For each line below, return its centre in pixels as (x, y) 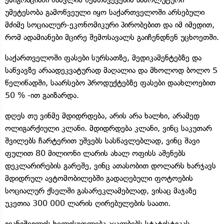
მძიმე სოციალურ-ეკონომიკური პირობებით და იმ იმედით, (110, 24)
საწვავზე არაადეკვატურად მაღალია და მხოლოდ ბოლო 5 (111, 70)
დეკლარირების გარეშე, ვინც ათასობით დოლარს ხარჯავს (110, 165)
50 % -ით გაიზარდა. (42, 95)
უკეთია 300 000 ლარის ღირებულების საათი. (88, 203)
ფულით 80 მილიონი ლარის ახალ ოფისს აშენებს (95, 153)
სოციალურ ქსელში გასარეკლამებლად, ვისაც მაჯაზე (101, 190)
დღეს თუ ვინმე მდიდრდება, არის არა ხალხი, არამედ (102, 115)
